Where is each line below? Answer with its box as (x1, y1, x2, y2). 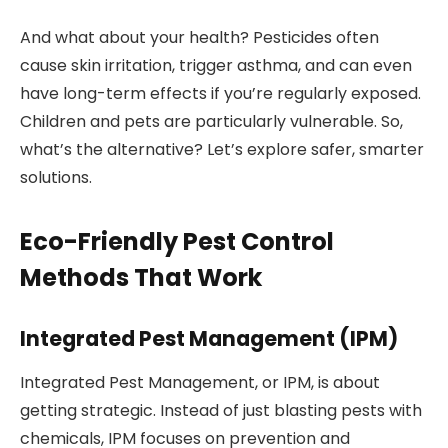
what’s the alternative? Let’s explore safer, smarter (20, 137, 424, 161)
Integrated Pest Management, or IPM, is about (20, 371, 380, 395)
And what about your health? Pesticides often (20, 25, 379, 49)
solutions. (20, 165, 92, 189)
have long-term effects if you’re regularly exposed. (20, 81, 421, 105)
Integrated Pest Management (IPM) (20, 323, 398, 353)
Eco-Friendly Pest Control (20, 225, 334, 259)
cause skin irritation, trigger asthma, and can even (20, 53, 412, 77)
